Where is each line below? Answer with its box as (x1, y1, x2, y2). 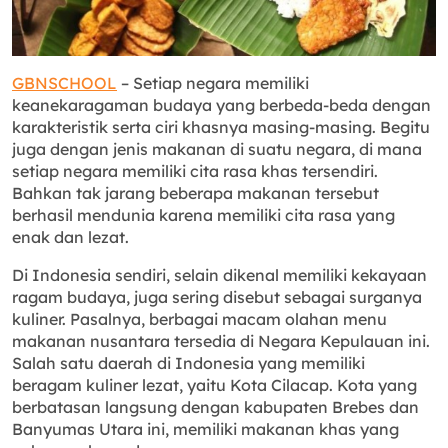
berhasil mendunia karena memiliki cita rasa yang (12, 204, 395, 225)
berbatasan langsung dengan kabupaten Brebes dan (12, 396, 419, 417)
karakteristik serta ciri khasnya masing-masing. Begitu (12, 116, 430, 137)
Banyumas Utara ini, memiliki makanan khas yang (12, 418, 399, 439)
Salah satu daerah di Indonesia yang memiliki (12, 352, 365, 373)
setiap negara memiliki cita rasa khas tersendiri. (12, 160, 378, 181)
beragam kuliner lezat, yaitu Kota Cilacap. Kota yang (12, 374, 417, 395)
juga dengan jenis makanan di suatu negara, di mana (12, 138, 422, 159)
